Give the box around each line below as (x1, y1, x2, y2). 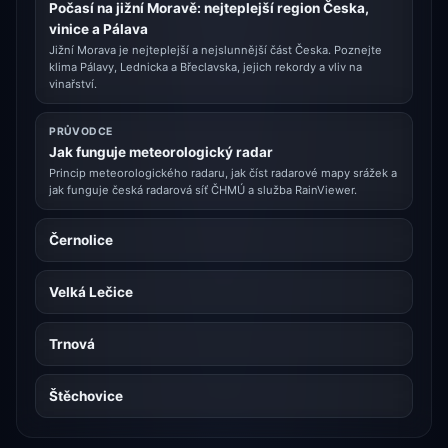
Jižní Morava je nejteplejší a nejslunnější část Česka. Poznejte (49, 43, 383, 58)
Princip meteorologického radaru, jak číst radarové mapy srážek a (49, 165, 398, 180)
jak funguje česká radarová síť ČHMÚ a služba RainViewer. (49, 182, 358, 197)
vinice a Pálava (49, 21, 149, 38)
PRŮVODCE (49, 124, 113, 138)
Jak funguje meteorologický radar (49, 144, 274, 161)
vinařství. (49, 77, 98, 92)
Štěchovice (49, 387, 124, 404)
